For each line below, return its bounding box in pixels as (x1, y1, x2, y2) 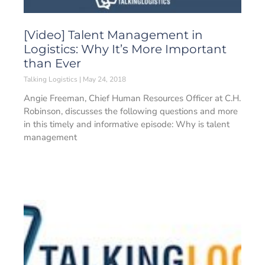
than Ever (24, 56, 81, 70)
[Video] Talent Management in (24, 28, 203, 42)
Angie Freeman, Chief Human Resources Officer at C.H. (24, 92, 241, 104)
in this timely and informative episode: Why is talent (24, 118, 230, 130)
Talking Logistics (24, 75, 79, 84)
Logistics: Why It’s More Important (24, 42, 227, 56)
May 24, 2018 (81, 75, 126, 84)
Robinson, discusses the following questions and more (24, 105, 238, 117)
